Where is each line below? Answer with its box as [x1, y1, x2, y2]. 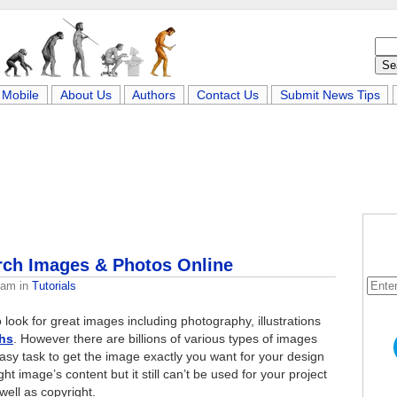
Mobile [2, 88, 40, 102]
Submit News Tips [279, 88, 380, 102]
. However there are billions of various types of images [13, 331, 317, 346]
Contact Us [197, 88, 259, 102]
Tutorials [32, 279, 76, 292]
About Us [59, 88, 112, 102]
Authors [132, 88, 176, 102]
